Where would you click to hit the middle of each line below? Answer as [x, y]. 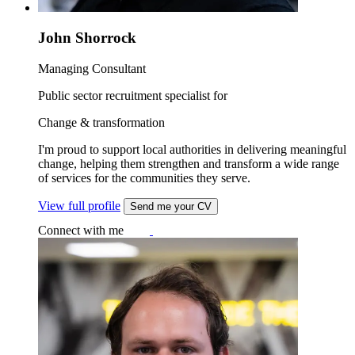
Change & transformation [101, 123]
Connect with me [81, 231]
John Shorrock [87, 38]
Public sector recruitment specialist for [133, 96]
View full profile [79, 206]
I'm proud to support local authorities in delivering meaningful [192, 150]
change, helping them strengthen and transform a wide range [189, 164]
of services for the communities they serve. [144, 178]
